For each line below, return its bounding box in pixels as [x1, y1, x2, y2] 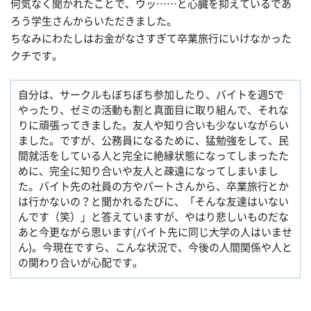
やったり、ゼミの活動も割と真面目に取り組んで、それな [18, 105, 289, 116]
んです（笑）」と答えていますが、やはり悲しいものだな [18, 212, 289, 223]
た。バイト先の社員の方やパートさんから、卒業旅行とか [18, 181, 289, 192]
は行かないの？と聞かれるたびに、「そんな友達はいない [18, 196, 289, 208]
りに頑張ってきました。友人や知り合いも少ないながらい [18, 120, 289, 131]
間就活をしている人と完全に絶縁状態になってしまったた [18, 151, 289, 162]
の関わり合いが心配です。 [18, 258, 143, 269]
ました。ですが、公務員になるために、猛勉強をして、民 [18, 135, 289, 146]
